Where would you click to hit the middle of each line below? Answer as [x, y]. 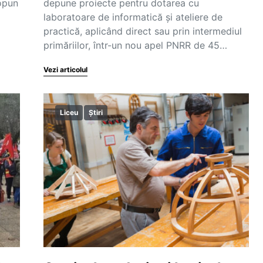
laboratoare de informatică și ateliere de [133, 17]
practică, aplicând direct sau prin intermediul [143, 31]
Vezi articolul [65, 70]
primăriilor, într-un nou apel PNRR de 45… [135, 45]
